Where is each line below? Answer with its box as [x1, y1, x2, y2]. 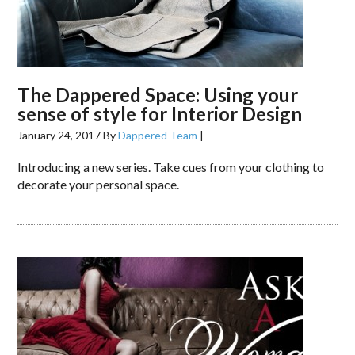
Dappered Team [118, 128, 198, 142]
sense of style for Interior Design [17, 102, 303, 125]
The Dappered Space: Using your [17, 83, 299, 106]
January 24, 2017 [17, 128, 101, 142]
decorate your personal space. [17, 177, 180, 192]
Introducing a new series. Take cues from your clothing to [17, 159, 325, 174]
